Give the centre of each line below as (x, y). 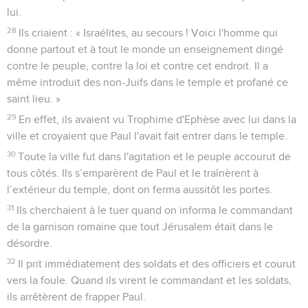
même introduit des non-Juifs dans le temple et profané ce (147, 82)
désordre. (30, 243)
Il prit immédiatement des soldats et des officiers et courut (157, 264)
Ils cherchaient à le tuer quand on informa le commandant (155, 210)
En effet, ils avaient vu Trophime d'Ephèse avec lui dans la (158, 119)
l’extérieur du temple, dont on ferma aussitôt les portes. (140, 189)
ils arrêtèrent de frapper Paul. (76, 297)
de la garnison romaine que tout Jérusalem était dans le (140, 227)
